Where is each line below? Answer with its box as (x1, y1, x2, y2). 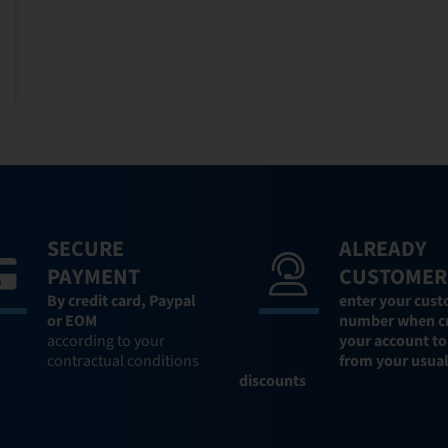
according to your (46, 329, 165, 352)
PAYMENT (46, 260, 140, 293)
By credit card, (46, 289, 149, 312)
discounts (239, 369, 306, 392)
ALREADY (339, 232, 427, 265)
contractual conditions (46, 349, 199, 372)
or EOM (46, 309, 97, 332)
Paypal (148, 289, 196, 312)
